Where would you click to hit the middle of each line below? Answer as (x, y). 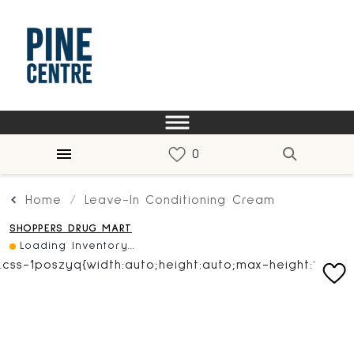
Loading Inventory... (78, 246)
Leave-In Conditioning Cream (179, 200)
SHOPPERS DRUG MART (71, 228)
